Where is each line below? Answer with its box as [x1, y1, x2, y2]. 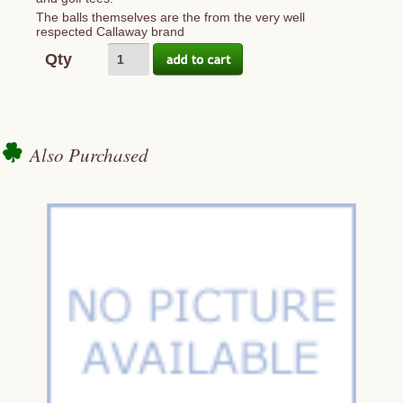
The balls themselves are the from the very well [36, 10, 305, 24]
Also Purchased [30, 142, 148, 167]
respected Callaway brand [36, 24, 184, 39]
